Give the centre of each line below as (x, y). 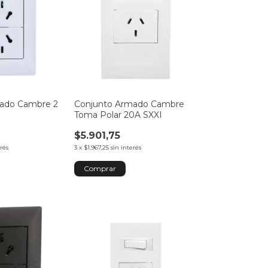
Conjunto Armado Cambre (129, 104)
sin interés (126, 148)
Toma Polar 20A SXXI (118, 115)
